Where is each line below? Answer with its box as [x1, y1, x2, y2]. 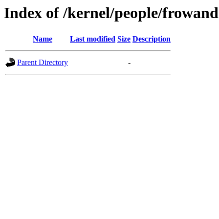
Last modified [70, 35, 115, 44]
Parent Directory [17, 58, 68, 67]
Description [132, 35, 171, 44]
